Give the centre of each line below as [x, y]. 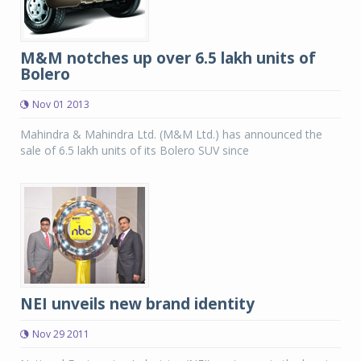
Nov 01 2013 [61, 104]
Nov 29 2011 [61, 334]
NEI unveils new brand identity [137, 304]
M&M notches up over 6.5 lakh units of [168, 58]
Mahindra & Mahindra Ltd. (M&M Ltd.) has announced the [171, 134]
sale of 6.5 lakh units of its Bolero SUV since [135, 150]
